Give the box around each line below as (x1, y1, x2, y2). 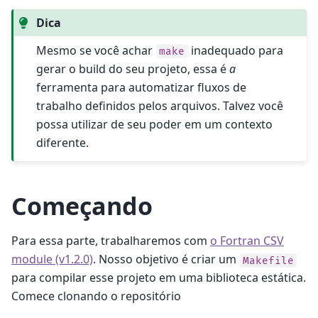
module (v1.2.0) (11, 251, 93, 268)
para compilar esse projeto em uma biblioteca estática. (11, 270, 306, 286)
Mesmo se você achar (36, 42, 156, 58)
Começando (11, 189, 153, 222)
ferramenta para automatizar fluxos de (36, 79, 247, 95)
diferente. (36, 134, 89, 150)
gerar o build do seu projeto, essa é (36, 60, 230, 77)
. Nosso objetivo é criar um (93, 251, 239, 268)
